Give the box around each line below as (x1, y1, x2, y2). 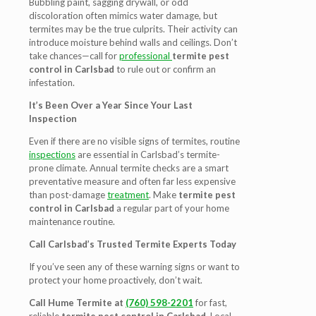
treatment (107, 189, 149, 200)
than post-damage (29, 189, 107, 200)
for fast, (193, 297, 227, 308)
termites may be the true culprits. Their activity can (29, 23, 238, 35)
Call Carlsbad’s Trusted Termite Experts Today (29, 238, 236, 250)
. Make (149, 189, 178, 200)
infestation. (29, 77, 75, 88)
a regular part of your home (114, 202, 229, 214)
